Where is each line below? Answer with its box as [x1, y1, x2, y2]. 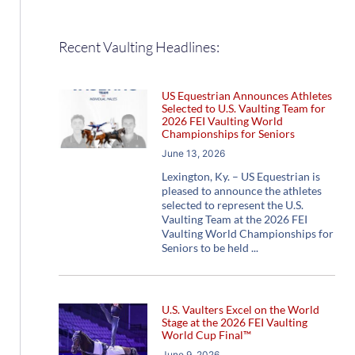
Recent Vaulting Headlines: [59, 38, 219, 56]
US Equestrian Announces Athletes [161, 89, 332, 103]
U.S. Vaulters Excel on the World [161, 303, 319, 317]
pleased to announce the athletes [161, 184, 322, 198]
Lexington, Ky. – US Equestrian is [161, 170, 320, 184]
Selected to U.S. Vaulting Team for [161, 101, 326, 116]
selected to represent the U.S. [161, 198, 303, 212]
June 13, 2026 [161, 147, 225, 160]
